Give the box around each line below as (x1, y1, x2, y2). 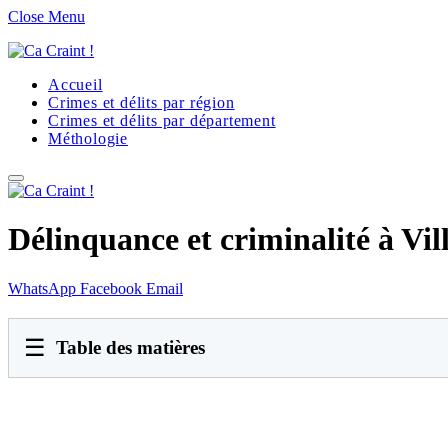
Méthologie (48, 130, 128, 147)
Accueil (48, 76, 103, 93)
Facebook (80, 279, 142, 297)
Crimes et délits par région (48, 94, 235, 111)
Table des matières (56, 336, 205, 358)
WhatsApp (8, 279, 76, 297)
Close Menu (8, 8, 85, 25)
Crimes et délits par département (48, 112, 276, 129)
